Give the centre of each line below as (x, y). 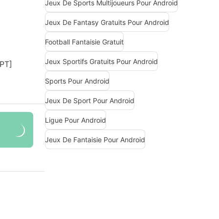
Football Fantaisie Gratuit (84, 42)
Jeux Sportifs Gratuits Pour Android (101, 61)
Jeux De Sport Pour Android (90, 100)
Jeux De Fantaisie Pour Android (95, 139)
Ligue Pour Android (76, 120)
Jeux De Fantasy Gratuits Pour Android (107, 22)
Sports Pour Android (77, 81)
